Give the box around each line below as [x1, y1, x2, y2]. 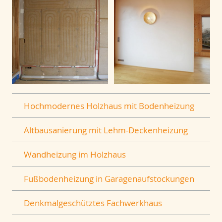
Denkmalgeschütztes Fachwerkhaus [24, 197, 162, 209]
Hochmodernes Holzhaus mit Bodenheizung [24, 100, 194, 111]
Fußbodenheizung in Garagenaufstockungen [24, 172, 194, 184]
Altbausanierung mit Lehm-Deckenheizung [24, 124, 188, 136]
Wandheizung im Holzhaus [24, 148, 126, 160]
